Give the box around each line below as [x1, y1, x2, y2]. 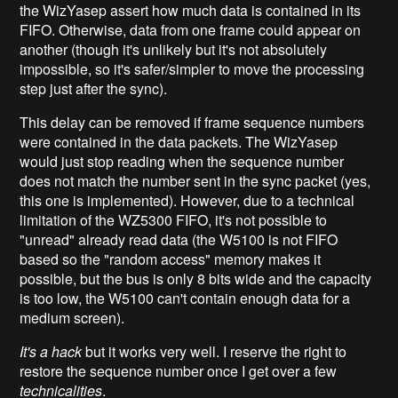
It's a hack [20, 340, 83, 362]
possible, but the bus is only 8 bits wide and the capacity [20, 267, 372, 289]
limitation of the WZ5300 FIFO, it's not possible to [20, 209, 328, 230]
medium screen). [20, 306, 125, 328]
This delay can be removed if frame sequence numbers [20, 111, 365, 132]
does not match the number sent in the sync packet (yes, [20, 170, 371, 191]
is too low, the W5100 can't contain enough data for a [20, 287, 351, 308]
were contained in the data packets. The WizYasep [20, 131, 338, 152]
